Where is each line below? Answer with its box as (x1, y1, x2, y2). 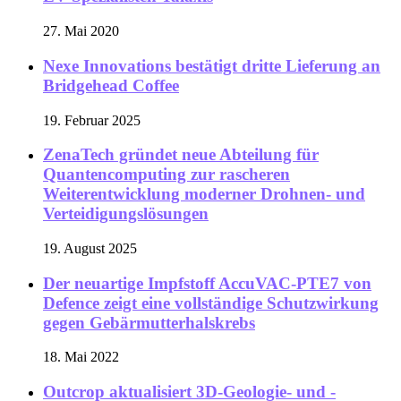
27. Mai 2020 (43, 23, 119, 39)
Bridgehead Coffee (43, 75, 179, 95)
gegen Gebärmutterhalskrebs (43, 312, 255, 332)
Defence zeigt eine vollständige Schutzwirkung (43, 293, 379, 312)
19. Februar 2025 (43, 112, 141, 128)
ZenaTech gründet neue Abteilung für (43, 145, 319, 165)
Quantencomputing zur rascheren (43, 165, 290, 184)
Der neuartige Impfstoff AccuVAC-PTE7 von (43, 273, 371, 293)
